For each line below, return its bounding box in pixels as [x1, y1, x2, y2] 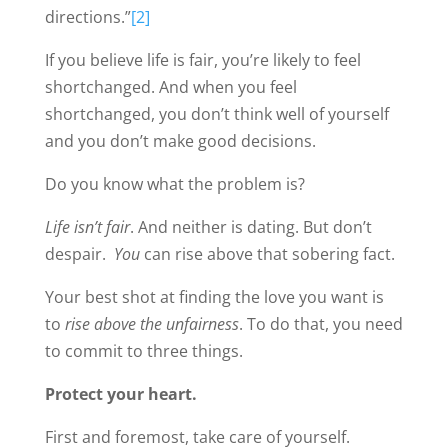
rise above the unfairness [64, 312, 239, 335]
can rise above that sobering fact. [139, 242, 395, 265]
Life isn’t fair [44, 215, 130, 238]
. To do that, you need [238, 312, 403, 335]
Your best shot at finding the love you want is [44, 285, 384, 308]
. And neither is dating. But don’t [129, 215, 372, 238]
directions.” [44, 5, 131, 28]
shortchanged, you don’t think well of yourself [44, 102, 389, 125]
